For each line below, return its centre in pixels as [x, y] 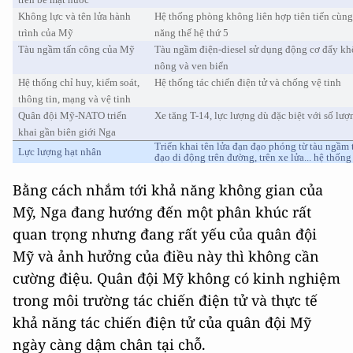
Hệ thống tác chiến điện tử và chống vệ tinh [248, 82]
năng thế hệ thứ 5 [192, 33]
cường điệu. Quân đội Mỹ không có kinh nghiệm [176, 278]
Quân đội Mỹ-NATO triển [73, 115]
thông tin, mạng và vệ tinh [75, 99]
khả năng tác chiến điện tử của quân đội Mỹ [162, 322]
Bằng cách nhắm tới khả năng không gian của [168, 190]
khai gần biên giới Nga [67, 132]
